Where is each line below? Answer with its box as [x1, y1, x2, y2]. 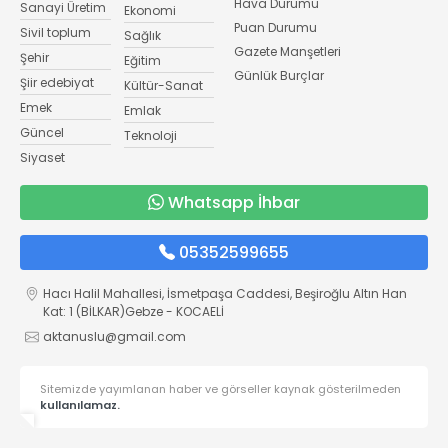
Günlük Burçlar [234, 66, 324, 84]
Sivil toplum [20, 23, 91, 41]
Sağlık [123, 26, 161, 44]
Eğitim [123, 51, 161, 69]
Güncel [20, 123, 64, 141]
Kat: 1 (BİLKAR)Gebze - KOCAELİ [43, 302, 224, 320]
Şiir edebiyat [20, 73, 94, 91]
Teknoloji [123, 126, 177, 144]
